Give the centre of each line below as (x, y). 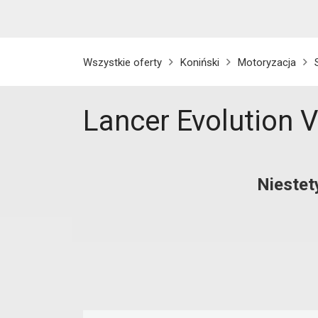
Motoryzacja (267, 62)
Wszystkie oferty (122, 62)
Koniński (200, 62)
